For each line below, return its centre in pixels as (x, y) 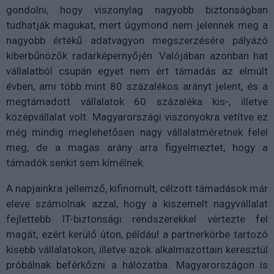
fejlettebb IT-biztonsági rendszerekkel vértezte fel (137, 219)
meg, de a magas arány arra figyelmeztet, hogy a (137, 147)
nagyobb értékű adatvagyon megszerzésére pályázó (137, 40)
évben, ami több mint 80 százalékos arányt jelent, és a (137, 86)
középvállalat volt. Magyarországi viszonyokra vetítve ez (137, 117)
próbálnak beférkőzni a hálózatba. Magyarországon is (137, 265)
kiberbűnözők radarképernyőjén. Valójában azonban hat (137, 55)
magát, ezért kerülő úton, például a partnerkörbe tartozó (137, 234)
